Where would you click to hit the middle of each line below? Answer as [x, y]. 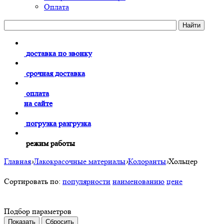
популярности [86, 181]
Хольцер [183, 161]
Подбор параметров [38, 211]
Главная [17, 161]
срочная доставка [55, 73]
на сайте [38, 103]
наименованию [138, 181]
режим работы [50, 143]
